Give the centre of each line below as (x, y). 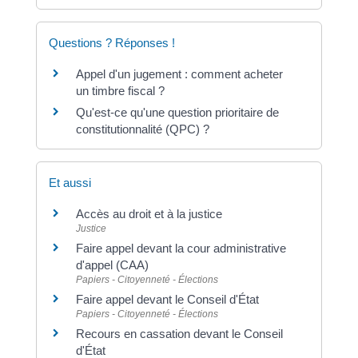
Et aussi (70, 183)
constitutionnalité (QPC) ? (142, 129)
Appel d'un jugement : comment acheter (179, 74)
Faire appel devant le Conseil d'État (167, 300)
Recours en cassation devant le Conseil (179, 334)
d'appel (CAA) (112, 265)
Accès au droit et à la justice (149, 214)
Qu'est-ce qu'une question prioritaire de (177, 112)
